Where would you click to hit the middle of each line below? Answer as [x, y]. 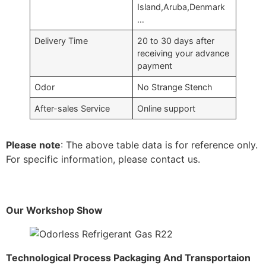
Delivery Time [61, 41]
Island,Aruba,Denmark [181, 7]
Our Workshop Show [54, 210]
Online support [167, 108]
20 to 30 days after [176, 41]
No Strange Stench [175, 87]
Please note [33, 145]
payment [155, 66]
